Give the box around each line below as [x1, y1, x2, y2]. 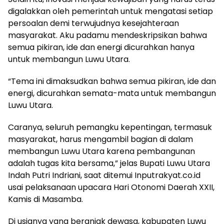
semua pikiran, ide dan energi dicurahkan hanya [8, 41, 194, 53]
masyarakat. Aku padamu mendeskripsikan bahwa [8, 29, 207, 41]
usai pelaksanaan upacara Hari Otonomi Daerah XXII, [8, 181, 214, 193]
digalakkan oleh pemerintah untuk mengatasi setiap [8, 5, 213, 17]
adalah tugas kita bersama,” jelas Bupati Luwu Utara [8, 157, 210, 169]
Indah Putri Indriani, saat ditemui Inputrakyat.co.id [8, 169, 200, 181]
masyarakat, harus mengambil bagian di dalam [8, 133, 193, 145]
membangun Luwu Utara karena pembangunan [8, 145, 195, 157]
